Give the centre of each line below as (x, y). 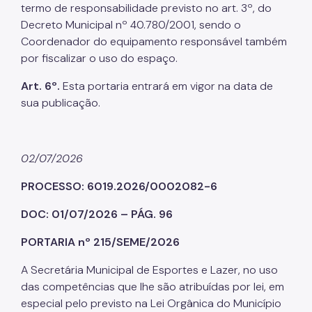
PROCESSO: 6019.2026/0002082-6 (119, 186)
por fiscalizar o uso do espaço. (99, 58)
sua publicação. (61, 102)
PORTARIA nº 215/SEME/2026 (100, 242)
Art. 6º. (40, 86)
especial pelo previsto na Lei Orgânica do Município (151, 303)
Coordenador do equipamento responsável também (154, 41)
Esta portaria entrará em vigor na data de (166, 86)
